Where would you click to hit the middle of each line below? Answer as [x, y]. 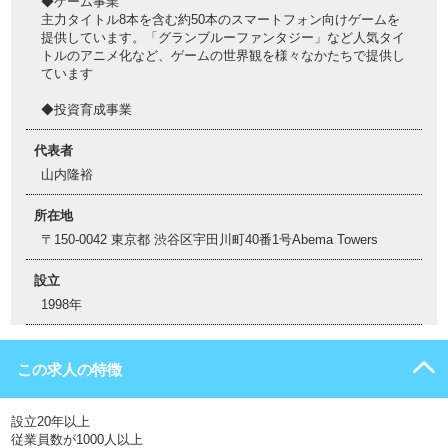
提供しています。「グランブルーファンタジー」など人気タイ [223, 37]
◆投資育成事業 [86, 109]
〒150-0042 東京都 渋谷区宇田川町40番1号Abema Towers [209, 239]
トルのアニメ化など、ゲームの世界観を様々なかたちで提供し [223, 55]
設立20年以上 [50, 421]
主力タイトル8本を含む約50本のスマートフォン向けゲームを [220, 19]
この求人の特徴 [69, 369]
